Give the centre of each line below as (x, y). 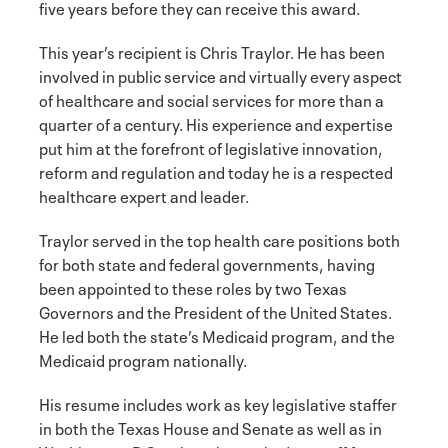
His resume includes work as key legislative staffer (218, 402)
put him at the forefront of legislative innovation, (211, 146)
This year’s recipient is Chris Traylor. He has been (212, 50)
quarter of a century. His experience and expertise (216, 122)
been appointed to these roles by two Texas (193, 286)
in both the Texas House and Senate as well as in (210, 426)
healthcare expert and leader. (144, 194)
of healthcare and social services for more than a (211, 98)
